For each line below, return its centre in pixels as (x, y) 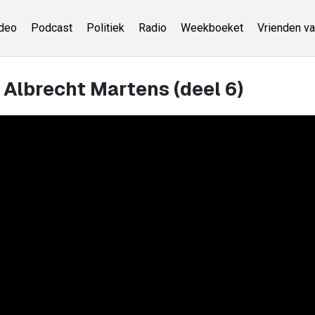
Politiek (105, 28)
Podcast (51, 28)
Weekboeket (212, 28)
